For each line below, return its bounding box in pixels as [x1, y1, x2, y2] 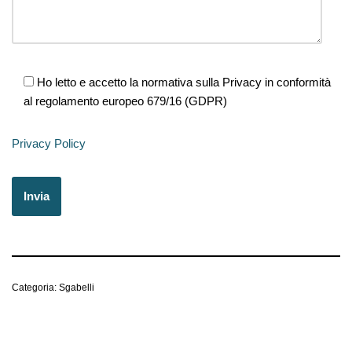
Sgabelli [59, 281, 94, 293]
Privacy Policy [12, 136, 86, 150]
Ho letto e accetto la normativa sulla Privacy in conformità [37, 75, 331, 89]
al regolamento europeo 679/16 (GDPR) [24, 93, 227, 108]
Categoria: [12, 281, 59, 293]
